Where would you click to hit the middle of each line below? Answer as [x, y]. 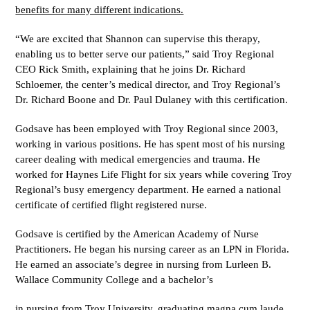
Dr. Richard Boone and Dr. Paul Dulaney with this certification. [152, 100]
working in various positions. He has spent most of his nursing [151, 144]
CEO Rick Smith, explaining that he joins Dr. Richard [131, 69]
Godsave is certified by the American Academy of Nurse [137, 234]
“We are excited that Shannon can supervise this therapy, [138, 39]
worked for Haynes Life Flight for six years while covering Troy [154, 174]
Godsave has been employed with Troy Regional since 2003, [147, 129]
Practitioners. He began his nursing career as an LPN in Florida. [153, 249]
